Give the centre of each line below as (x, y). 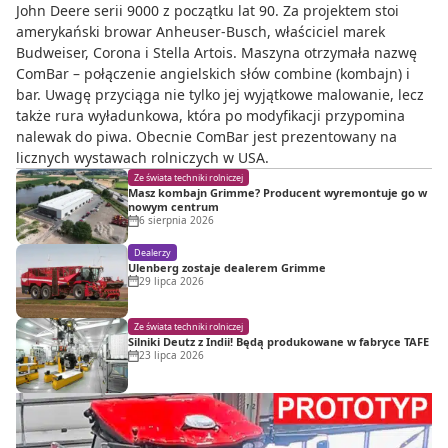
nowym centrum (173, 207)
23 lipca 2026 (171, 355)
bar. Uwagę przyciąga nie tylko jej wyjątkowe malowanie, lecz (220, 95)
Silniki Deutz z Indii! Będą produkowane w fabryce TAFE (278, 342)
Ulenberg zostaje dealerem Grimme (227, 267)
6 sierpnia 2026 (176, 220)
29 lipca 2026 (171, 280)
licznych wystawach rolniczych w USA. (142, 158)
